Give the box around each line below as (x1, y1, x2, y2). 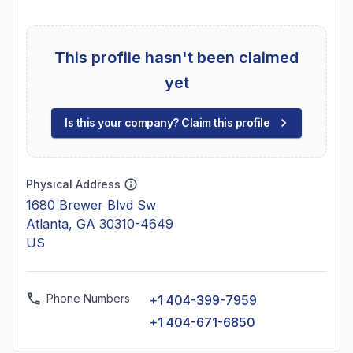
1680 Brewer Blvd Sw (26, 197, 156, 213)
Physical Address (26, 177, 121, 191)
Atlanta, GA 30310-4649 (26, 216, 173, 232)
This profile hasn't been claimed (54, 48, 299, 67)
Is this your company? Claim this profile (65, 116, 269, 129)
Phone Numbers (46, 292, 130, 305)
